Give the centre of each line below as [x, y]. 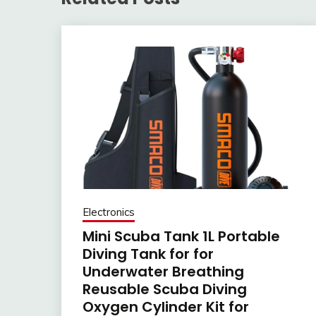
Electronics [109, 212]
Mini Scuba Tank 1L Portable [181, 236]
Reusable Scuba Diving [165, 289]
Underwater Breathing [163, 271]
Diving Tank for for [148, 254]
